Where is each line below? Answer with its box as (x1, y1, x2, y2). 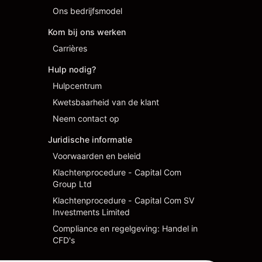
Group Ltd (53, 179, 92, 189)
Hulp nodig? (48, 64, 96, 74)
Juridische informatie (48, 135, 132, 144)
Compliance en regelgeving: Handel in (53, 223, 198, 233)
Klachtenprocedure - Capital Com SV (53, 195, 195, 205)
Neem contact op (53, 113, 119, 123)
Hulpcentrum (53, 81, 102, 91)
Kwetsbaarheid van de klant (53, 97, 159, 107)
